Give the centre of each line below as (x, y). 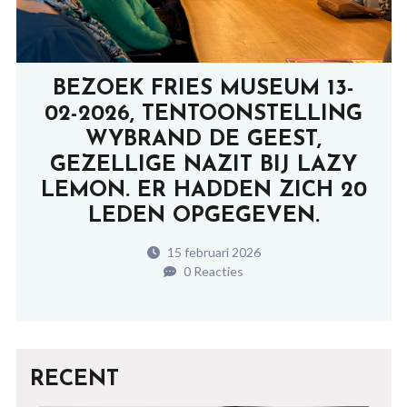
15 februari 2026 (212, 252)
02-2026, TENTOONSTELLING (203, 114)
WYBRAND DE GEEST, (203, 139)
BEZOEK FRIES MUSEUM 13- (203, 89)
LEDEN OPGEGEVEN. (203, 216)
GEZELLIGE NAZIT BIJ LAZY (203, 165)
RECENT (74, 379)
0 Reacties (212, 271)
